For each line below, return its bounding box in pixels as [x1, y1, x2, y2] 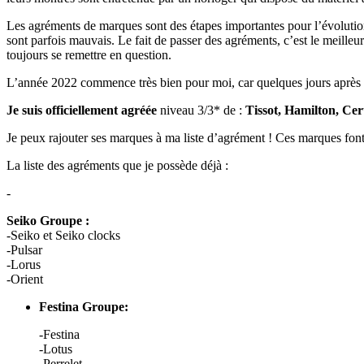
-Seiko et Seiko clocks [6, 228, 120, 242]
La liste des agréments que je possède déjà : [6, 158, 228, 172]
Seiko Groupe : [6, 214, 89, 227]
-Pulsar [6, 243, 42, 257]
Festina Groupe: [39, 300, 128, 314]
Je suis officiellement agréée [6, 103, 157, 117]
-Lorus [6, 258, 41, 271]
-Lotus [39, 342, 72, 356]
